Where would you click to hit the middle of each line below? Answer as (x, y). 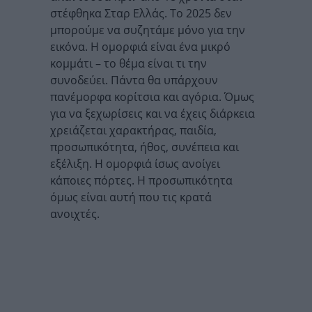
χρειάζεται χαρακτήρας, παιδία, (133, 130)
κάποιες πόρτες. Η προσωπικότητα (141, 180)
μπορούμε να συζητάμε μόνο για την (148, 30)
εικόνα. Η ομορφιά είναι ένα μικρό (140, 47)
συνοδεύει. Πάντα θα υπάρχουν (134, 80)
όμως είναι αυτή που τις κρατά (131, 197)
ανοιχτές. (75, 214)
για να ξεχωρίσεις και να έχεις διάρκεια (153, 114)
